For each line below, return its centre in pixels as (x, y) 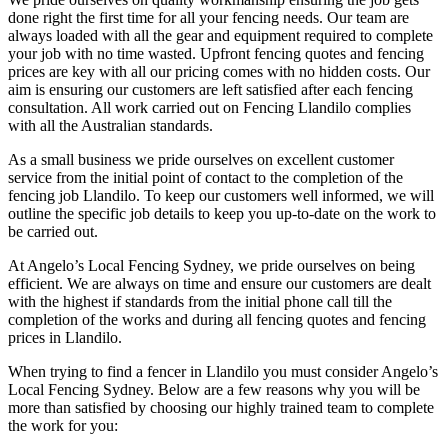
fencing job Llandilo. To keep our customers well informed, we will (221, 195)
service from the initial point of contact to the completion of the (205, 177)
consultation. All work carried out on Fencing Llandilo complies (209, 107)
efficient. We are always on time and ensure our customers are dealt (219, 283)
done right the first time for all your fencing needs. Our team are (208, 17)
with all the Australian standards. (110, 125)
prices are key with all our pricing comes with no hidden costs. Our (219, 71)
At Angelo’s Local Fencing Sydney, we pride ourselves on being (211, 265)
